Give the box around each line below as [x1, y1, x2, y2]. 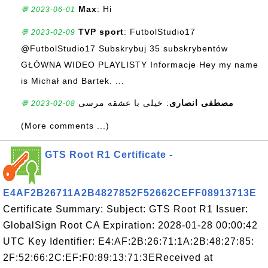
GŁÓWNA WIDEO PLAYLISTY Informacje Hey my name [21, 60, 258, 69]
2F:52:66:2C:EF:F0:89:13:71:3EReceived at [3, 252, 213, 263]
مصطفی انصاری [169, 98, 234, 108]
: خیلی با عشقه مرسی [78, 98, 169, 108]
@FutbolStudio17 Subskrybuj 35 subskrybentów [21, 44, 228, 53]
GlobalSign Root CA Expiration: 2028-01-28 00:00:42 [3, 220, 258, 230]
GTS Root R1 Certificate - [45, 150, 173, 160]
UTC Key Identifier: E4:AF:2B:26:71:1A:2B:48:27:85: [3, 236, 254, 246]
